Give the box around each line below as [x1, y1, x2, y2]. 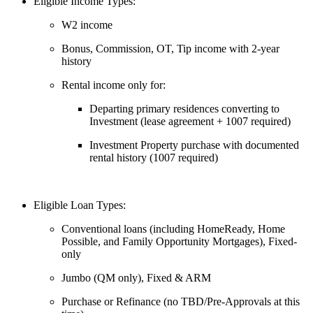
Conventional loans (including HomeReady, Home [61, 223, 285, 235]
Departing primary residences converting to [89, 103, 279, 115]
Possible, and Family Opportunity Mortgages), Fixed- [61, 235, 297, 248]
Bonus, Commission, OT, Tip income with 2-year [61, 43, 279, 55]
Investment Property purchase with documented [89, 139, 299, 152]
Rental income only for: [61, 79, 166, 92]
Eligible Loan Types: [34, 199, 129, 212]
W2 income [61, 19, 112, 31]
